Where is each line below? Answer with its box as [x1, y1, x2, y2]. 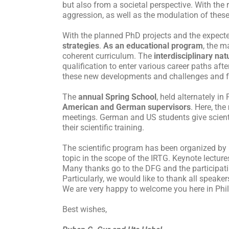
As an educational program [103, 40, 203, 51]
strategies [62, 40, 99, 51]
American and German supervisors [62, 102, 191, 112]
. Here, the [191, 102, 228, 112]
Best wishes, [62, 204, 107, 214]
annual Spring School [78, 91, 156, 102]
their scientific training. [62, 122, 144, 132]
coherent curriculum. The [62, 51, 154, 61]
